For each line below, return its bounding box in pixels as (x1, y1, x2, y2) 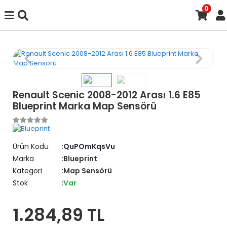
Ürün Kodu (13, 141, 49, 152)
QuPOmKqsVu (63, 141, 115, 152)
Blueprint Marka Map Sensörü (13, 99, 157, 113)
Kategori (13, 165, 42, 176)
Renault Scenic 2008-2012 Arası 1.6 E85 (13, 88, 201, 102)
